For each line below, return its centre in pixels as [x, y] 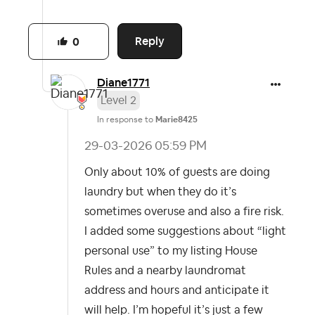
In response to [126, 119]
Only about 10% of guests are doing [177, 172]
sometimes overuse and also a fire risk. [184, 211]
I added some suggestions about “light [185, 231]
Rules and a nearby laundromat [165, 270]
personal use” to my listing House [171, 251]
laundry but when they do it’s [160, 192]
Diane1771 [123, 82]
